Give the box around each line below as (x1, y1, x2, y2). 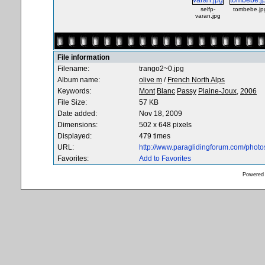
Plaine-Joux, (198, 87, 238, 95)
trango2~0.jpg (139, 64, 184, 73)
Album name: (57, 76, 100, 84)
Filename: (57, 64, 89, 73)
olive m (139, 76, 162, 84)
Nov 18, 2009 (139, 109, 182, 118)
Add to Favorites (139, 154, 191, 163)
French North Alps (167, 76, 225, 84)
